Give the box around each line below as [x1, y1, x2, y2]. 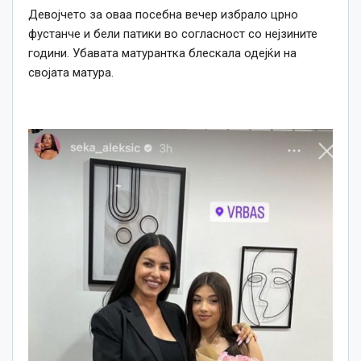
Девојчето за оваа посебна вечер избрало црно [28, 7, 298, 23]
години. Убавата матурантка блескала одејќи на [28, 46, 297, 61]
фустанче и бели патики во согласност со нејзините [28, 27, 317, 42]
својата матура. [28, 65, 114, 81]
